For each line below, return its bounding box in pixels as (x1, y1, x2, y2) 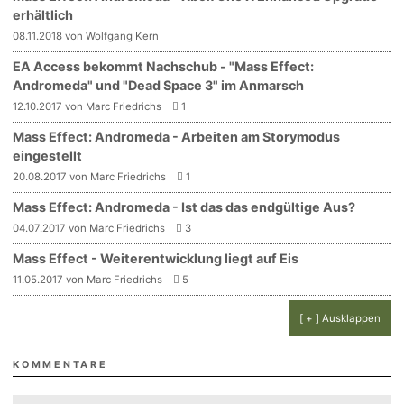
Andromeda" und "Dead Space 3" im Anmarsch (13, 77, 305, 93)
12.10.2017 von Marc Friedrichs (13, 99, 162, 113)
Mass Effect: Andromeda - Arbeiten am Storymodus (13, 128, 341, 144)
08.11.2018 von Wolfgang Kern (13, 29, 160, 42)
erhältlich (13, 6, 74, 23)
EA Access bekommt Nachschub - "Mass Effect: (13, 58, 315, 74)
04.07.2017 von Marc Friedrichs (13, 221, 166, 234)
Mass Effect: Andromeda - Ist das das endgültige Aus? (13, 198, 356, 215)
